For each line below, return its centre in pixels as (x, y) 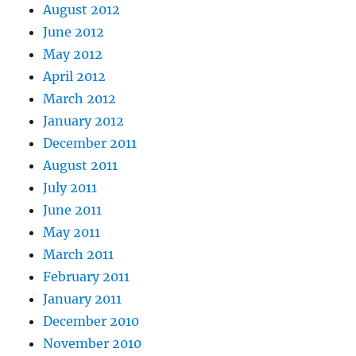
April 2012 (75, 77)
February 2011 (87, 277)
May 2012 (73, 54)
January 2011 (83, 299)
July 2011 (70, 188)
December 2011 (90, 143)
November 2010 (93, 344)
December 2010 (91, 321)
